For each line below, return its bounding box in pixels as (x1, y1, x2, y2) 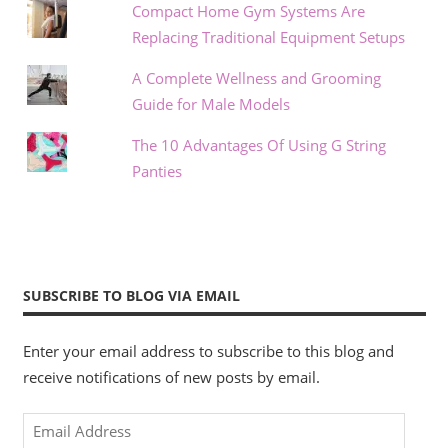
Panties (131, 161, 182, 182)
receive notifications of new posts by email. (22, 367, 320, 388)
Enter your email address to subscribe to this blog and (22, 341, 394, 362)
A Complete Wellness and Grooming (131, 68, 381, 89)
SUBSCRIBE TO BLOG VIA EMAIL (22, 285, 240, 305)
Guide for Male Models (131, 94, 290, 115)
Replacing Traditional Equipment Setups (131, 27, 405, 48)
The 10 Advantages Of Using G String (131, 135, 386, 156)
